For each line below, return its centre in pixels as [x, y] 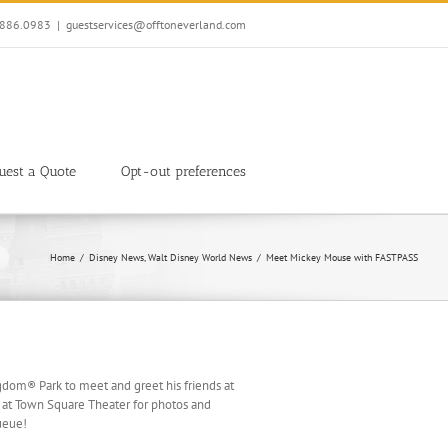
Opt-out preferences [183, 171]
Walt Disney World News [200, 257]
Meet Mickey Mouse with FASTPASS [342, 257]
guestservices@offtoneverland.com [156, 24]
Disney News [116, 257]
